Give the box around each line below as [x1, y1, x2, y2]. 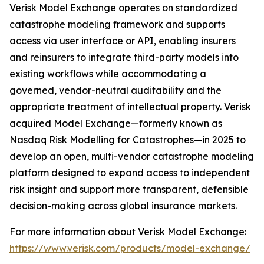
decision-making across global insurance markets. [9, 200, 237, 212]
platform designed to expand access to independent [9, 167, 250, 179]
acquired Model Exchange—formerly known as [9, 117, 222, 129]
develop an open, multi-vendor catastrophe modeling [9, 150, 254, 162]
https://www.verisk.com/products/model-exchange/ [9, 242, 250, 254]
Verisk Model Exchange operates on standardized [9, 2, 237, 14]
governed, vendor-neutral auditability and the [9, 84, 222, 96]
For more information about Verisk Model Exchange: [9, 226, 246, 237]
